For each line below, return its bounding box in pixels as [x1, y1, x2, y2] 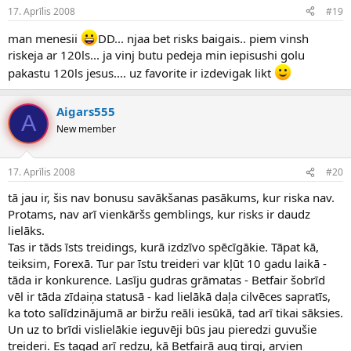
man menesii [8, 30, 81, 46]
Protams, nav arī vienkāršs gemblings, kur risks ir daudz [8, 206, 310, 223]
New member [56, 121, 116, 136]
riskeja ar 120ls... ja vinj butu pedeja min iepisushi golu [8, 46, 305, 63]
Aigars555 [56, 103, 115, 119]
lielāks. [8, 223, 45, 239]
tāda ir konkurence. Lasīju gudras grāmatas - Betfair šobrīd [8, 272, 325, 288]
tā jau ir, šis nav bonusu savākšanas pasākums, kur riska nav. [8, 190, 335, 206]
